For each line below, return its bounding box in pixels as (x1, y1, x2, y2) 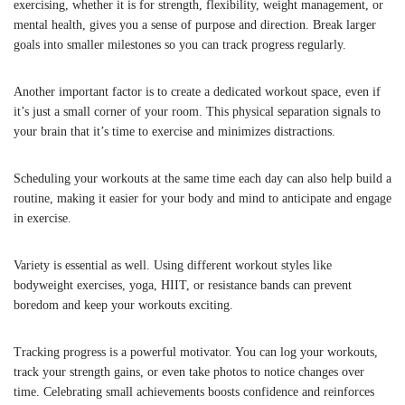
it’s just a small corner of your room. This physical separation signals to (14, 104, 381, 118)
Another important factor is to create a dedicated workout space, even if (14, 84, 381, 99)
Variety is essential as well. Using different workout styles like (14, 258, 332, 272)
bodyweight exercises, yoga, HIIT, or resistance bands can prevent (14, 278, 352, 292)
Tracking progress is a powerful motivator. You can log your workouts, (14, 344, 378, 359)
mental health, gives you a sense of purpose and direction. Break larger (14, 17, 376, 32)
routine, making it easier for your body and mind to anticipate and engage (14, 191, 391, 205)
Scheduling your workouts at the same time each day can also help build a (14, 171, 391, 185)
